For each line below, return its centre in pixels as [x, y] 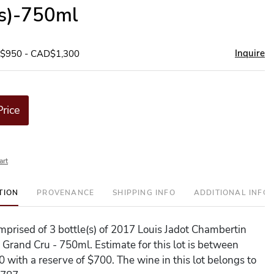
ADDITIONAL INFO [231, 193]
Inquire [250, 53]
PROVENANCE [66, 193]
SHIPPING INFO [144, 193]
